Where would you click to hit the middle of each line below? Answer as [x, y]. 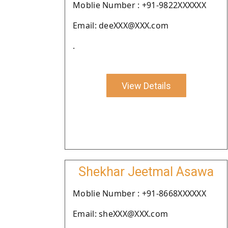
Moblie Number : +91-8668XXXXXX [139, 193]
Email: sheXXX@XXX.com [121, 214]
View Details [146, 85]
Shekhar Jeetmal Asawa [146, 172]
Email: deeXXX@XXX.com [121, 25]
